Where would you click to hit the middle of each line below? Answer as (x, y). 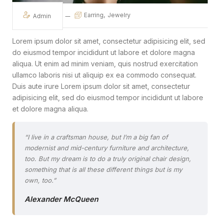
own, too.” (40, 180)
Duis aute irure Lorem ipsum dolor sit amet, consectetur (101, 86)
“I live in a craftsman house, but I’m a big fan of (96, 137)
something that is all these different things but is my (103, 169)
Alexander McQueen (61, 199)
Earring (94, 15)
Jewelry (119, 15)
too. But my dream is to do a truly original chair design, (108, 158)
